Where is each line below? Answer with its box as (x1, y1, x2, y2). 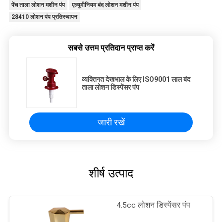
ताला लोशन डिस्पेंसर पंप (82, 83, 139, 92)
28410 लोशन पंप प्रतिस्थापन (11, 13, 77, 21)
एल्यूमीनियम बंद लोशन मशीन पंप (71, 1, 139, 9)
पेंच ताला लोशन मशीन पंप (11, 1, 65, 9)
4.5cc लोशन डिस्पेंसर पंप (116, 201, 191, 210)
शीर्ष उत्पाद (89, 166, 133, 181)
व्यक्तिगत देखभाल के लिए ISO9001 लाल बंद (82, 75, 190, 84)
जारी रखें (97, 117, 125, 128)
